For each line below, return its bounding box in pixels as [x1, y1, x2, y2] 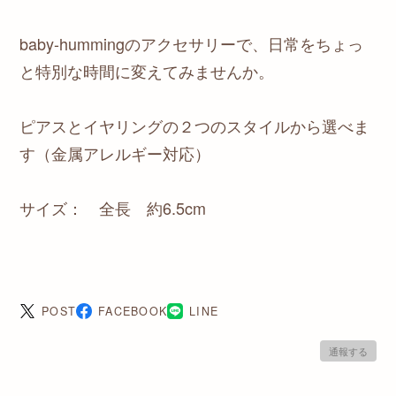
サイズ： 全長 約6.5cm [19, 195, 206, 219]
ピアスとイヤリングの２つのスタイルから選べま [19, 113, 369, 137]
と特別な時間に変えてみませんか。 [19, 58, 274, 82]
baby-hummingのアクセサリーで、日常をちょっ [19, 31, 363, 55]
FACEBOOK [98, 302, 168, 319]
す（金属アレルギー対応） [19, 141, 210, 164]
